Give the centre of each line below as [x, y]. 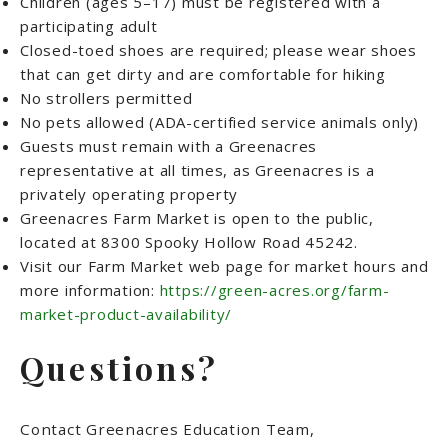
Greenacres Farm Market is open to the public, [197, 218]
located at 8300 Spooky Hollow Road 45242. [189, 242]
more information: [90, 290]
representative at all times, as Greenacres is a [197, 170]
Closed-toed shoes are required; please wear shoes [218, 50]
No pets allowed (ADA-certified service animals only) [219, 122]
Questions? [119, 368]
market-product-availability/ [126, 314]
